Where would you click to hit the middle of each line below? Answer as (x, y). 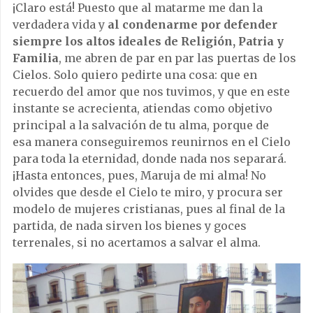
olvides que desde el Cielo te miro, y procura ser (148, 192)
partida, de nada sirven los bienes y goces (130, 225)
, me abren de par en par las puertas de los (177, 58)
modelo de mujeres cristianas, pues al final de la (149, 209)
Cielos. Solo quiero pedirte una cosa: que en (135, 74)
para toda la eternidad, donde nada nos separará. (150, 158)
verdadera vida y (60, 24)
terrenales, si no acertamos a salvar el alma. (137, 242)
